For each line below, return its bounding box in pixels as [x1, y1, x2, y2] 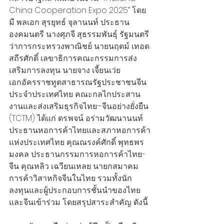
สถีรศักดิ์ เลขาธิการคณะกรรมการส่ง [9, 52, 137, 64]
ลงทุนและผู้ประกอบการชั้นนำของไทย [9, 184, 140, 196]
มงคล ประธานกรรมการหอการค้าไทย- [9, 148, 145, 160]
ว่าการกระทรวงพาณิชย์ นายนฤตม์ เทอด [9, 40, 149, 52]
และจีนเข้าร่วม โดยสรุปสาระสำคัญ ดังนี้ [9, 196, 150, 208]
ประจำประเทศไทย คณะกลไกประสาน [9, 88, 140, 100]
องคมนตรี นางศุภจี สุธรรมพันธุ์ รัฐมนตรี [9, 28, 149, 40]
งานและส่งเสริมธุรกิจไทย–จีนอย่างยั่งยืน [9, 100, 150, 112]
